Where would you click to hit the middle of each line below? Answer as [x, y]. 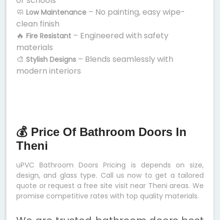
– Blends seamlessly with [125, 59]
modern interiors [49, 71]
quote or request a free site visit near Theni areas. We [110, 186]
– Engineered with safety [120, 36]
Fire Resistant [49, 36]
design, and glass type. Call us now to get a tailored [110, 176]
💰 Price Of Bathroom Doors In [101, 132]
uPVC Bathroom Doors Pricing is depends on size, [110, 165]
